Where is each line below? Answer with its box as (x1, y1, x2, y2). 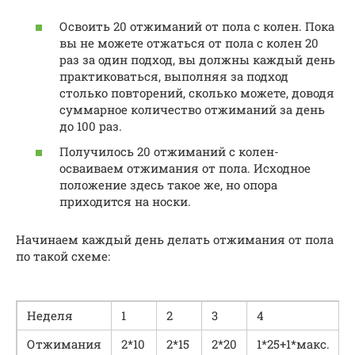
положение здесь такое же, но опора (59, 176, 277, 193)
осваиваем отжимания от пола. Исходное (59, 159, 311, 176)
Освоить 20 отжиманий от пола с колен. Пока (59, 18, 334, 34)
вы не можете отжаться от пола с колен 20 (59, 35, 319, 51)
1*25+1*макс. (257, 335, 330, 352)
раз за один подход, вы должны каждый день (59, 52, 335, 67)
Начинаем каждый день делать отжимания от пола (16, 231, 334, 247)
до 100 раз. (59, 118, 122, 134)
